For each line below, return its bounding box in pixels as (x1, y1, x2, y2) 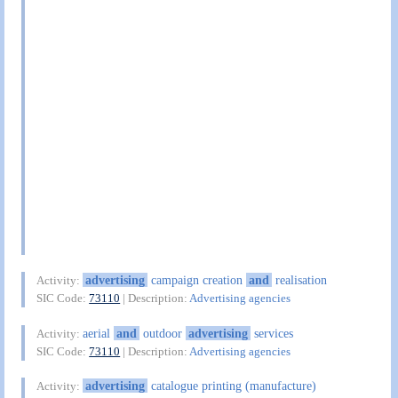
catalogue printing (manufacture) (147, 378, 316, 394)
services (250, 325, 293, 340)
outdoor (139, 325, 186, 340)
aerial (83, 325, 115, 340)
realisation (271, 273, 327, 288)
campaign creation (147, 273, 246, 288)
